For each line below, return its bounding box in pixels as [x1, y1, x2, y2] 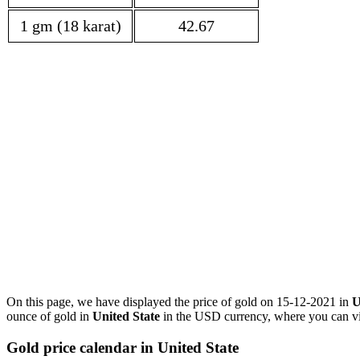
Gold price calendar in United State [6, 339, 239, 357]
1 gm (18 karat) [19, 17, 121, 35]
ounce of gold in [6, 309, 92, 324]
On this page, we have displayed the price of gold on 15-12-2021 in [6, 295, 352, 309]
